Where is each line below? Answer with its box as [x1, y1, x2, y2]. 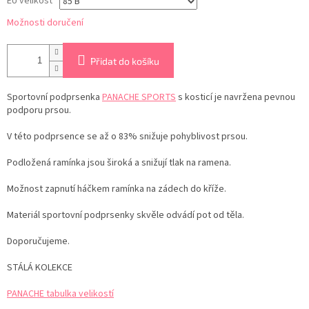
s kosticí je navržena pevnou [176, 90, 295, 105]
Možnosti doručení [7, 16, 83, 30]
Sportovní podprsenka [7, 90, 102, 105]
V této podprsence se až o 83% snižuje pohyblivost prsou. [7, 130, 248, 144]
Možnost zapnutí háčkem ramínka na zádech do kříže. [7, 182, 226, 197]
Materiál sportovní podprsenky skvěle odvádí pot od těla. [7, 208, 244, 223]
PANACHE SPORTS [102, 90, 176, 105]
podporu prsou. [7, 103, 71, 118]
